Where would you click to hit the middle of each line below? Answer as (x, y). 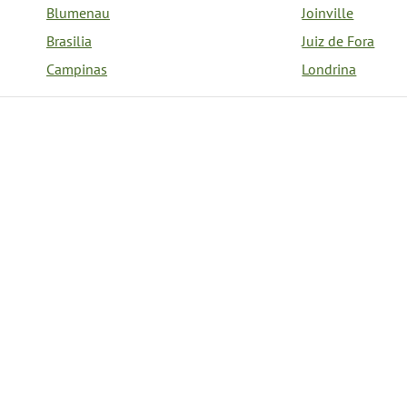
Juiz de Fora (338, 41)
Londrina (329, 69)
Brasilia (69, 41)
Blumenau (78, 13)
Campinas (77, 69)
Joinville (328, 13)
